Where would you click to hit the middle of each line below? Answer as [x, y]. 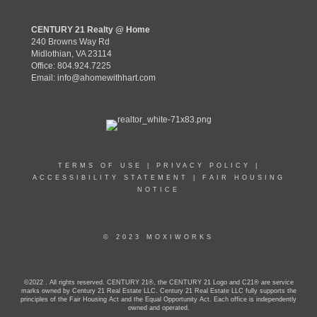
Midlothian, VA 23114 [71, 54]
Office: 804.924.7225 [71, 66]
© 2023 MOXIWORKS [158, 237]
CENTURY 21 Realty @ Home [91, 30]
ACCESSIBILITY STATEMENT [110, 178]
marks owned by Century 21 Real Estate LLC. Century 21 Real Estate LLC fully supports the [158, 291]
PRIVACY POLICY [203, 166]
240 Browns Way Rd [70, 42]
